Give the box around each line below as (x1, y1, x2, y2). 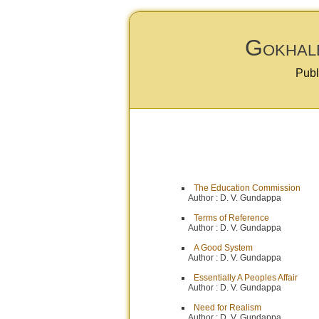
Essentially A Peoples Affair (194, 273, 298, 283)
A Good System (194, 243, 253, 253)
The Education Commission (194, 183, 300, 193)
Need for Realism (194, 303, 261, 313)
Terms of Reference (194, 213, 269, 223)
